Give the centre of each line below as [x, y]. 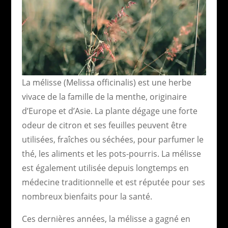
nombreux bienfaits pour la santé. [87, 196]
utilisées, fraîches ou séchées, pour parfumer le [112, 139]
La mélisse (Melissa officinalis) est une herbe [106, 82]
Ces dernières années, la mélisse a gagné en [106, 219]
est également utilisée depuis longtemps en [105, 168]
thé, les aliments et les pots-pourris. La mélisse [111, 153]
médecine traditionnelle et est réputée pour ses [113, 182]
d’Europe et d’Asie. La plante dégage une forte [109, 111]
